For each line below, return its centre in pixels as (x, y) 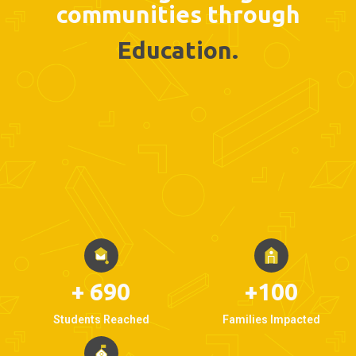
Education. (178, 50)
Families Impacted (271, 319)
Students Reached (101, 319)
